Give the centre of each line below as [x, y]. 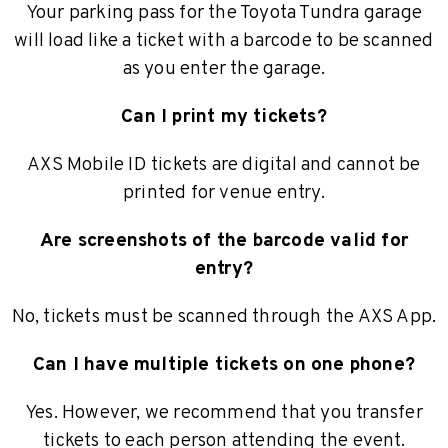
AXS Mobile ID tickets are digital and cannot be [224, 165]
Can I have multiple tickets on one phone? [224, 365]
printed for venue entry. [224, 193]
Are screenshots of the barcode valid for [223, 241]
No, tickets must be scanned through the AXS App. [224, 317]
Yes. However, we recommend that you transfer [224, 413]
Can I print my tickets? [224, 117]
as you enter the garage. [224, 69]
